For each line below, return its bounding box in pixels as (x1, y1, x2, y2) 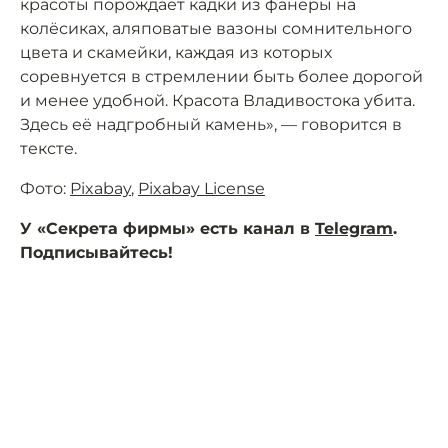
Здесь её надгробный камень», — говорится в (20, 115, 402, 134)
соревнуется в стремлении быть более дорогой (20, 67, 423, 86)
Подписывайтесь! (20, 243, 173, 262)
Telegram (315, 219, 393, 238)
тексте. (20, 139, 77, 158)
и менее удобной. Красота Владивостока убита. (20, 91, 415, 110)
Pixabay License (138, 179, 265, 198)
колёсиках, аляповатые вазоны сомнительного (20, 19, 412, 38)
